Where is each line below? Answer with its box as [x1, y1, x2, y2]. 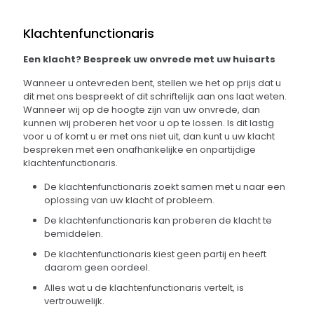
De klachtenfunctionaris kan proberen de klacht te [44, 214, 272, 227]
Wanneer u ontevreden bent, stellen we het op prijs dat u [23, 76, 281, 90]
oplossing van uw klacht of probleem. [44, 193, 214, 207]
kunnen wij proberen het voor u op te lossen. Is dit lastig [23, 116, 274, 130]
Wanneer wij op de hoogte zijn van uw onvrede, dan [23, 103, 260, 116]
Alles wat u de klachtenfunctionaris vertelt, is [44, 281, 244, 294]
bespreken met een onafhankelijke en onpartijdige [23, 143, 256, 156]
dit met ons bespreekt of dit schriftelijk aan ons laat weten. [23, 90, 287, 103]
